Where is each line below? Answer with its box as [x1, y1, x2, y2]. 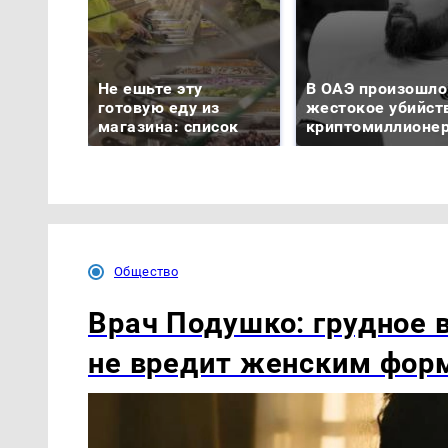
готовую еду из [98, 98, 220, 118]
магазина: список [98, 117, 239, 137]
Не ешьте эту [98, 79, 203, 99]
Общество [114, 263, 179, 279]
